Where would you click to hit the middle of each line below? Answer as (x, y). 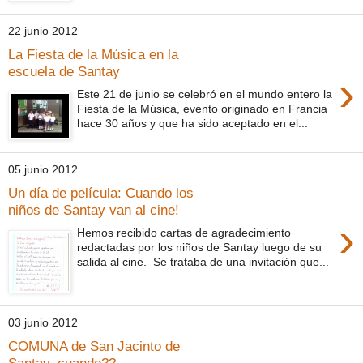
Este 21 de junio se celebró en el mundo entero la (205, 94)
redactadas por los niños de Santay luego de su (200, 248)
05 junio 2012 (43, 170)
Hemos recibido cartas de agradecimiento (184, 233)
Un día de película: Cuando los (101, 192)
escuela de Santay (64, 71)
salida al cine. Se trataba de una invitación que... (203, 262)
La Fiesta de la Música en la (93, 54)
